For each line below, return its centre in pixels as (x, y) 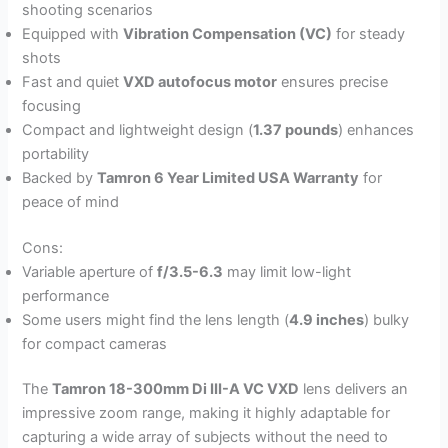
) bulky (387, 319)
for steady (369, 33)
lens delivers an (354, 389)
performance (66, 295)
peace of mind (71, 201)
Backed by (60, 177)
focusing (52, 105)
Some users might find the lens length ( (156, 319)
